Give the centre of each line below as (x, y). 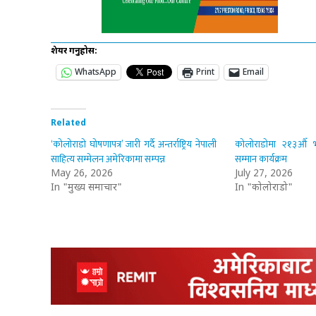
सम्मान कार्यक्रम (261, 159)
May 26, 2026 (82, 174)
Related (68, 123)
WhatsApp (96, 72)
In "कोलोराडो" (263, 188)
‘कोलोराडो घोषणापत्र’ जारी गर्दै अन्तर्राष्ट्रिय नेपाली (134, 144)
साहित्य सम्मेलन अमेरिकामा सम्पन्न (108, 159)
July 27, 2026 (263, 174)
